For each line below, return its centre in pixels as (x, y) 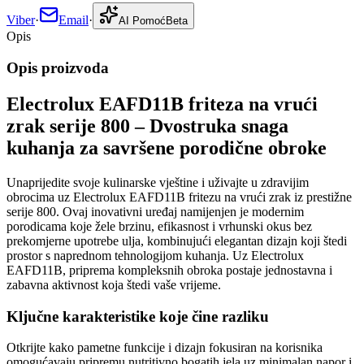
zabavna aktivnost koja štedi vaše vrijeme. (114, 284)
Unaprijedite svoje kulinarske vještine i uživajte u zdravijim (158, 182)
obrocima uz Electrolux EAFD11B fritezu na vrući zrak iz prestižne (179, 197)
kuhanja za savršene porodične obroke (167, 148)
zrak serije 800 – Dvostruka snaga (147, 126)
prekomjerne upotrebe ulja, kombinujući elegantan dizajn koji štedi (177, 240)
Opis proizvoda (58, 68)
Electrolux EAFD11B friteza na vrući (162, 104)
